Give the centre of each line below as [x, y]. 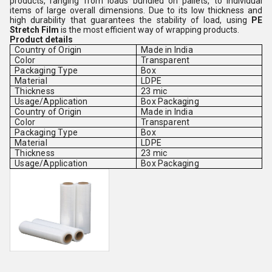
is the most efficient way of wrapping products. [150, 30]
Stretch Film [35, 30]
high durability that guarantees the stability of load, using [128, 20]
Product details [42, 39]
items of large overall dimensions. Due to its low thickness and [136, 10]
